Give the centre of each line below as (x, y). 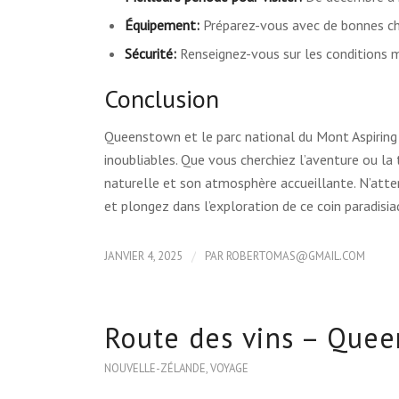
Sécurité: (151, 53)
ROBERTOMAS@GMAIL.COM (296, 256)
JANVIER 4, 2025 (144, 256)
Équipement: (163, 24)
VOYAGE (230, 369)
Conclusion (162, 98)
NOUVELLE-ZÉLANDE (155, 369)
